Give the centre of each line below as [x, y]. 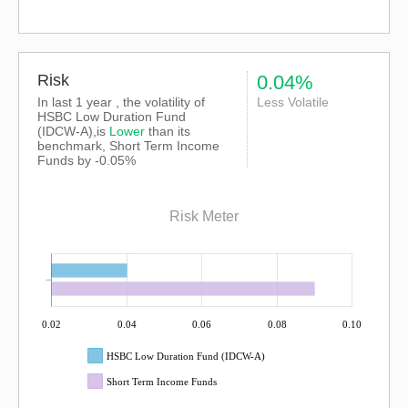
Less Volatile [292, 102]
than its [168, 131]
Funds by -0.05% [87, 160]
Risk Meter [204, 217]
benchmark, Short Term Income [128, 146]
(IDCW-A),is [73, 131]
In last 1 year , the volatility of [121, 102]
